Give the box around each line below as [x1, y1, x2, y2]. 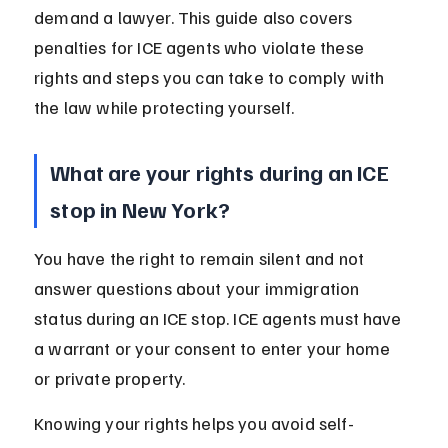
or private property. [34, 367, 186, 390]
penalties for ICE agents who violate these [34, 36, 369, 59]
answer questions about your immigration [34, 277, 364, 300]
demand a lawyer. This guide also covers [34, 6, 357, 29]
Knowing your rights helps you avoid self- [34, 412, 354, 435]
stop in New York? [50, 195, 231, 224]
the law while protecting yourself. [34, 96, 295, 119]
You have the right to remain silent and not [34, 247, 369, 270]
